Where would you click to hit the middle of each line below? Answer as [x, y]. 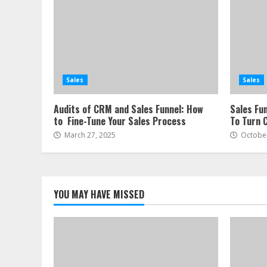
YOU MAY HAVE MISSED [99, 194]
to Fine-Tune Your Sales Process [120, 121]
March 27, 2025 [89, 135]
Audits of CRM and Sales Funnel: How [128, 109]
